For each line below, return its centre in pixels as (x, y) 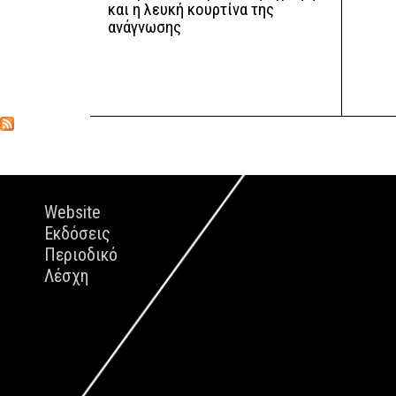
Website (72, 212)
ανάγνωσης (145, 27)
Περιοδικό (81, 255)
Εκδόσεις (77, 233)
